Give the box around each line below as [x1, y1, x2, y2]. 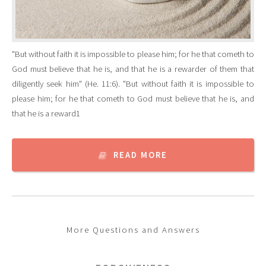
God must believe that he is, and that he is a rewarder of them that [12, 64, 254, 75]
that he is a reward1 [12, 108, 80, 119]
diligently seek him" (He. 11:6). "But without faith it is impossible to [12, 78, 254, 90]
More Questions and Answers [66, 224, 200, 236]
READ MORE [113, 150, 168, 161]
